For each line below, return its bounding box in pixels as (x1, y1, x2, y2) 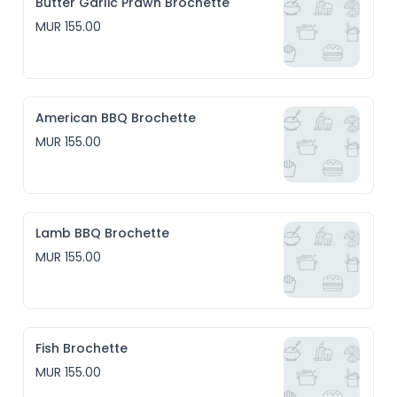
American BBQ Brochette (35, 109, 197, 127)
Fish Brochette (35, 339, 128, 357)
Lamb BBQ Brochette (35, 224, 170, 242)
